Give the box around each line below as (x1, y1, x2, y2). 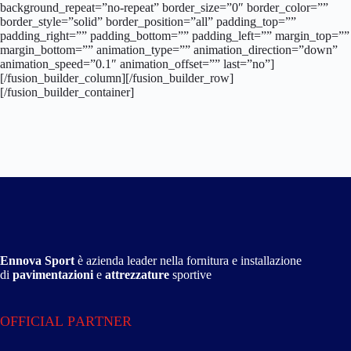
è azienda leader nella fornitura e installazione (74, 254, 302, 268)
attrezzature (105, 268, 169, 282)
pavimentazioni (13, 268, 93, 282)
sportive (169, 268, 212, 282)
